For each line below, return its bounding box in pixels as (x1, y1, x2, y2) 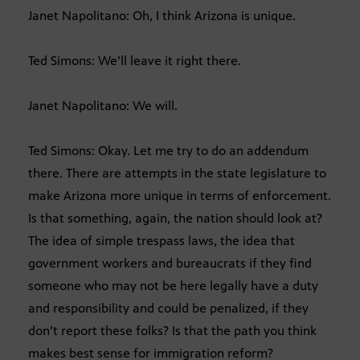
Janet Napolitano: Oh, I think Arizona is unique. (28, 7, 296, 23)
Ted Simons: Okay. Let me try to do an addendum (28, 142, 309, 158)
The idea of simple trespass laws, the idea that (28, 232, 295, 248)
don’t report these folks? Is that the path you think (28, 322, 317, 338)
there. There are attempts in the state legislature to (28, 165, 326, 181)
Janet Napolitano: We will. (28, 97, 178, 113)
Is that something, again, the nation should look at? (28, 210, 322, 226)
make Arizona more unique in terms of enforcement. (28, 187, 331, 203)
